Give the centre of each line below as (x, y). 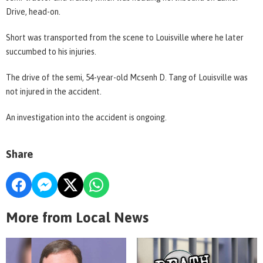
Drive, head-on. (33, 11)
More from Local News (77, 217)
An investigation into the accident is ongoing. (86, 117)
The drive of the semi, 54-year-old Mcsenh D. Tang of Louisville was (127, 77)
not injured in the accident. (54, 91)
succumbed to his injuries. (51, 51)
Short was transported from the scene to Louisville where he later (125, 37)
